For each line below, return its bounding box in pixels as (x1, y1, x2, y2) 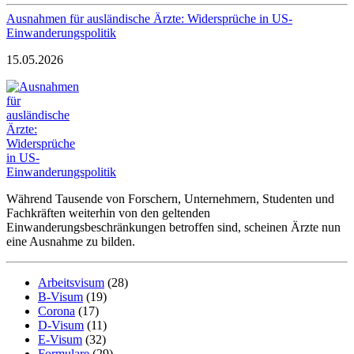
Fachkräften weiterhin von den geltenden (6, 205, 210, 220)
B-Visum (38, 289, 83, 303)
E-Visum (38, 332, 82, 346)
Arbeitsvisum (38, 275, 104, 289)
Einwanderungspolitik (6, 25, 116, 40)
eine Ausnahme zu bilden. (6, 234, 135, 248)
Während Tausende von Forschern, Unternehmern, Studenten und (6, 191, 334, 205)
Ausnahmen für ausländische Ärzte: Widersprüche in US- (6, 11, 292, 25)
